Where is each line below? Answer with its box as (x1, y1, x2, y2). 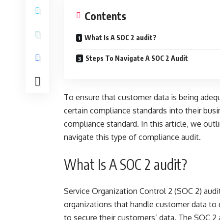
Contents (84, 9, 126, 23)
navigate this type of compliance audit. (64, 132, 201, 142)
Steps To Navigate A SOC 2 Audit (85, 54, 188, 62)
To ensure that (64, 92, 118, 102)
